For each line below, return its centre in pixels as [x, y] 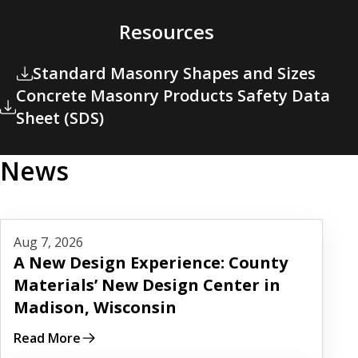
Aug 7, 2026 [48, 243]
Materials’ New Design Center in [147, 285]
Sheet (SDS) [60, 118]
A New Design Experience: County [151, 263]
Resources [166, 32]
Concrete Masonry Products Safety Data [173, 96]
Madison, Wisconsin [95, 308]
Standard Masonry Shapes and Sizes [174, 74]
